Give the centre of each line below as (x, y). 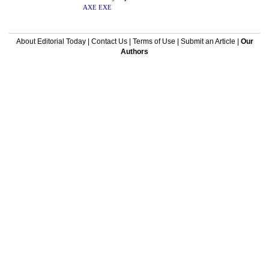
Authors (134, 52)
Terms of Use (154, 41)
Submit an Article (208, 41)
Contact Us (109, 41)
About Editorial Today (51, 41)
